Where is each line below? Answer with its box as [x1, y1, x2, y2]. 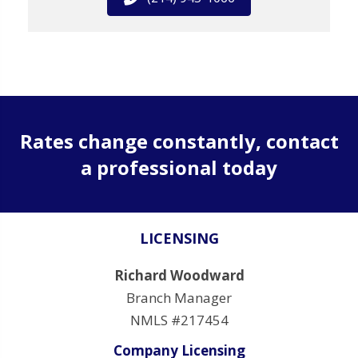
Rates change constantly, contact [19, 127, 339, 154]
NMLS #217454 [129, 310, 229, 329]
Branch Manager [126, 288, 232, 307]
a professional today [81, 153, 277, 181]
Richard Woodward [113, 265, 245, 284]
